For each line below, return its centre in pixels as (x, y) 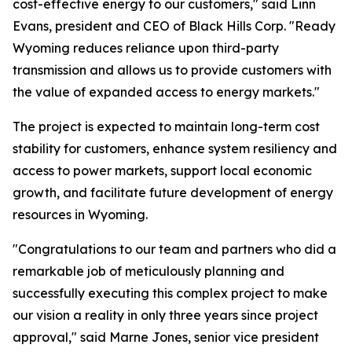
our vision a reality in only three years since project (165, 315)
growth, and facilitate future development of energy (173, 192)
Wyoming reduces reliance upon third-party (146, 48)
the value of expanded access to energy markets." (166, 92)
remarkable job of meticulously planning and (148, 271)
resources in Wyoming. (80, 214)
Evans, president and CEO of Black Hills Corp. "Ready (174, 26)
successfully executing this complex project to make (170, 293)
